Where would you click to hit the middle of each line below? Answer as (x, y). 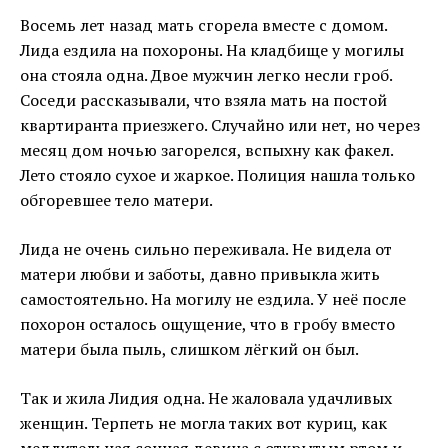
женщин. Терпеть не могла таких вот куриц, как (203, 423)
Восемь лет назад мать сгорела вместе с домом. (203, 25)
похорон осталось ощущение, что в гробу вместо (207, 324)
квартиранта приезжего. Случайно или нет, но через (220, 125)
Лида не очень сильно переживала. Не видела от (206, 249)
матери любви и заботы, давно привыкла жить (200, 274)
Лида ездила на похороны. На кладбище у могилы (212, 50)
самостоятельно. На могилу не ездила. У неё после (213, 299)
